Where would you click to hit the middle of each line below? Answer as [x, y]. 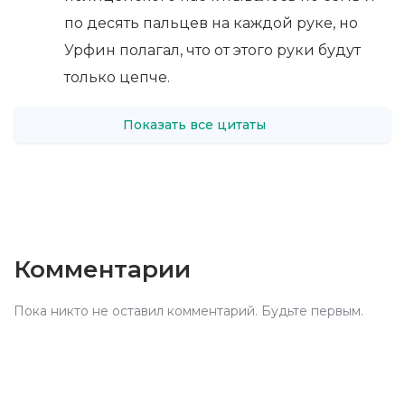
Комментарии [102, 270]
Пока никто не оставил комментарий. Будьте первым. [188, 311]
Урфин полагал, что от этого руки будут [212, 51]
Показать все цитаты [195, 124]
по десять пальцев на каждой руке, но [211, 24]
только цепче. [117, 78]
